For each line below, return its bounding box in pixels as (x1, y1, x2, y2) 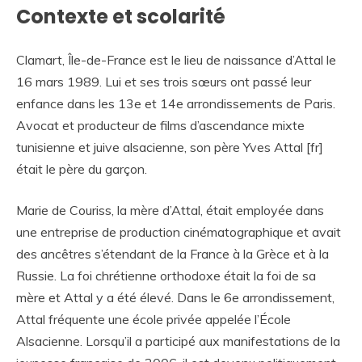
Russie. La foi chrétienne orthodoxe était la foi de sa (16, 267, 316, 284)
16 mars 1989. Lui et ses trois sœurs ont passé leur (16, 73, 311, 90)
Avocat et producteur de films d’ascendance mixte (16, 116, 305, 133)
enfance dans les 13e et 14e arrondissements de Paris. (16, 95, 335, 112)
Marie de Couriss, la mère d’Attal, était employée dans (16, 201, 324, 218)
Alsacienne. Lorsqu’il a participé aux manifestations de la (16, 332, 340, 349)
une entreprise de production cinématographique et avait (16, 223, 341, 240)
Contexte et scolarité (16, 2, 225, 30)
